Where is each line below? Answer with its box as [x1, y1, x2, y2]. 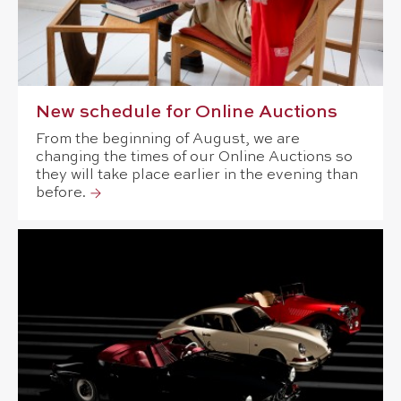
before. [36, 186, 86, 200]
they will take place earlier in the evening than [36, 168, 358, 183]
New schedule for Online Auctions [36, 104, 337, 122]
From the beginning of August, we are [36, 132, 300, 147]
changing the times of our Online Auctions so [36, 150, 353, 165]
